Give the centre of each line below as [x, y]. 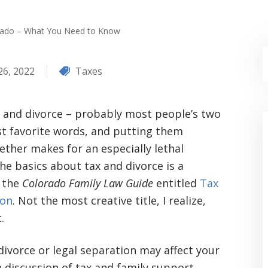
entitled [176, 183]
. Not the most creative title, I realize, [109, 200]
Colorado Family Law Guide [88, 183]
